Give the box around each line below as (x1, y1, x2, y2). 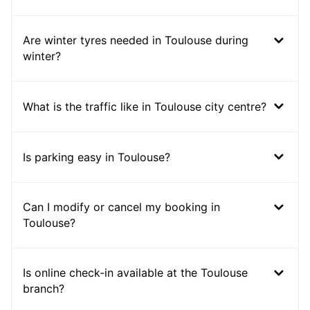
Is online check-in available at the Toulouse (23, 266, 248, 280)
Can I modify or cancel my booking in (23, 200, 220, 215)
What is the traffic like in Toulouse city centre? (23, 99, 266, 113)
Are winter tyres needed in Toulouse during (23, 33, 248, 48)
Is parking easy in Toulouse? (23, 149, 170, 164)
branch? (23, 282, 64, 296)
